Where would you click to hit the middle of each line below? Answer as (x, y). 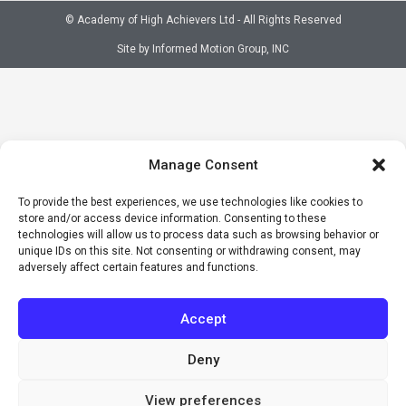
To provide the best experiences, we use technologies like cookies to (190, 202)
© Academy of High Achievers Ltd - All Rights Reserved (203, 19)
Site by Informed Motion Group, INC (203, 48)
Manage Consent (203, 165)
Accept (203, 319)
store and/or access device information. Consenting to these (172, 218)
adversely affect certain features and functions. (138, 267)
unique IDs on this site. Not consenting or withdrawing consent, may (189, 251)
